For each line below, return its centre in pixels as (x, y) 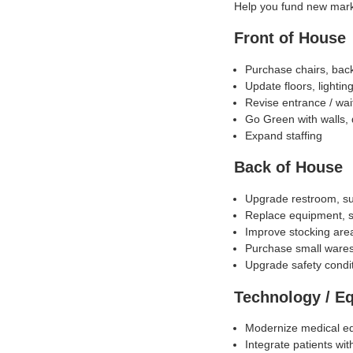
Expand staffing (284, 135)
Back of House (288, 167)
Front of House (290, 38)
